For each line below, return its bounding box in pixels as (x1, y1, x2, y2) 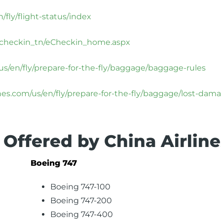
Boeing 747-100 (50, 182, 111, 191)
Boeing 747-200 (50, 196, 112, 205)
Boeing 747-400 (50, 210, 113, 219)
